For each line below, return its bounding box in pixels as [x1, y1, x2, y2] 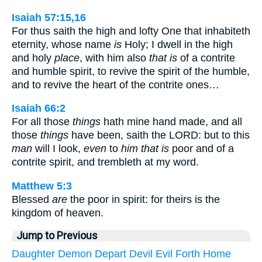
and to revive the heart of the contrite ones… [12, 78, 219, 91]
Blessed [12, 193, 52, 205]
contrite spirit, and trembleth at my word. [12, 156, 199, 168]
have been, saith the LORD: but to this [68, 129, 250, 142]
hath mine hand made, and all [101, 116, 242, 128]
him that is [121, 143, 169, 155]
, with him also [80, 51, 149, 64]
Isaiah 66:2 [12, 102, 65, 115]
